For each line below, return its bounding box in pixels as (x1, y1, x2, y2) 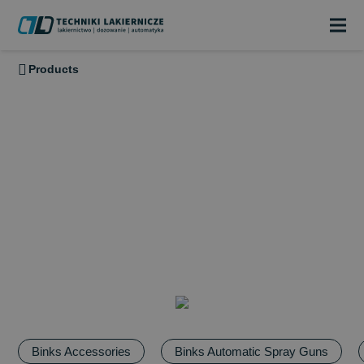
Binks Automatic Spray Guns (174, 344, 328, 358)
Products (28, 62, 79, 76)
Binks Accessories (31, 344, 131, 358)
